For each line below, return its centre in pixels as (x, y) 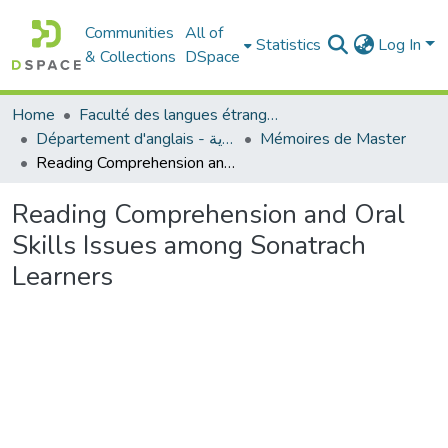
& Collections (131, 57)
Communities (130, 33)
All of (204, 33)
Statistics (289, 45)
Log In (402, 45)
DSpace (213, 57)
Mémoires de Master (333, 139)
